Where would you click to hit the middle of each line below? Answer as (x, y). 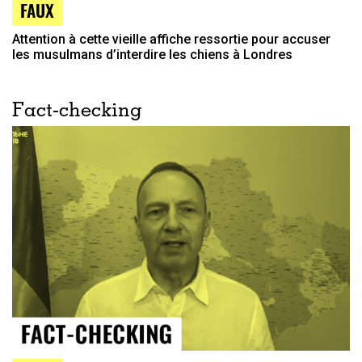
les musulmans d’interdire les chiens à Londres (152, 55)
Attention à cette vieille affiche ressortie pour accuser (171, 40)
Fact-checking (77, 112)
